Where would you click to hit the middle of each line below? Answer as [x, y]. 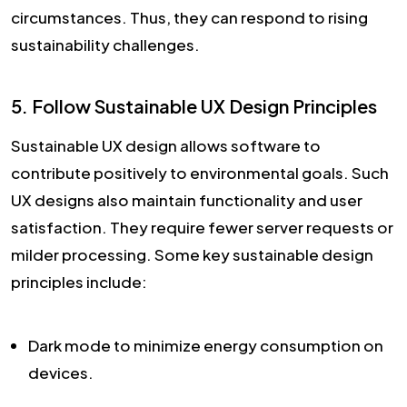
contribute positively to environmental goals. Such [200, 172]
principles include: [79, 281]
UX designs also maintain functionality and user [187, 199]
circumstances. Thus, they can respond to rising [189, 17]
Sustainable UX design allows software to [166, 145]
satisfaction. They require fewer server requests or [202, 227]
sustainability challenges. [105, 44]
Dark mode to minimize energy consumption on [206, 345]
